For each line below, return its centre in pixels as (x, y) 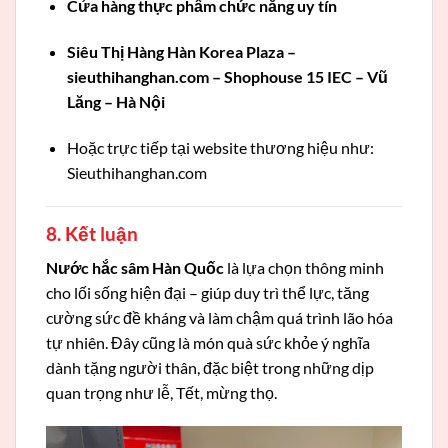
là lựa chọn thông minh (304, 268)
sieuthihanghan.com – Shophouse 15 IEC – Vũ (227, 77)
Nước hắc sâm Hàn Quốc (135, 268)
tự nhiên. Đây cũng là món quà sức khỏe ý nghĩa (208, 343)
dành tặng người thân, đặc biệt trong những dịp (210, 368)
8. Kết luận (92, 233)
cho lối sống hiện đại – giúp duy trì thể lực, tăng (207, 293)
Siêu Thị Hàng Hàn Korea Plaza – (181, 52)
